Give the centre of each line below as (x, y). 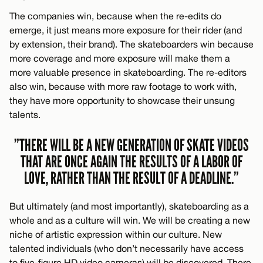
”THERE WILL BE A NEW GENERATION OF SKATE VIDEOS (131, 145)
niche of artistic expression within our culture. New (116, 234)
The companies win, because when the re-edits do (115, 16)
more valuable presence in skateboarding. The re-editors (128, 72)
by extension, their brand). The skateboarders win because (131, 44)
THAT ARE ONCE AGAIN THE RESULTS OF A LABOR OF (131, 161)
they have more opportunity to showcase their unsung (122, 100)
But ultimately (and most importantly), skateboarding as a (129, 206)
